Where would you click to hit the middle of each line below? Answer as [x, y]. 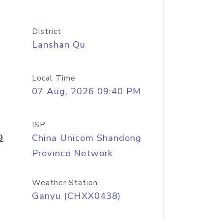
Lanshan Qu [58, 45]
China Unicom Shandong [86, 138]
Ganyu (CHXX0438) [76, 196]
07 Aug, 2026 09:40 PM [86, 91]
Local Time [54, 78]
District [46, 31]
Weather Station [65, 183]
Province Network [72, 153]
